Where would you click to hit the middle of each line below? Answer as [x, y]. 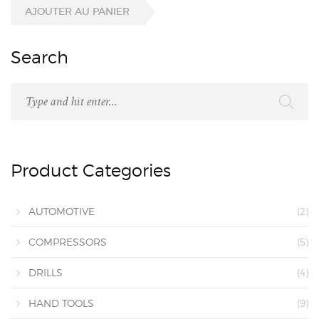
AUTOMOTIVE [62, 211]
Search [40, 57]
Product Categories [91, 171]
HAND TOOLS [61, 303]
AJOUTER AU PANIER [77, 11]
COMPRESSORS [68, 242]
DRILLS [46, 272]
